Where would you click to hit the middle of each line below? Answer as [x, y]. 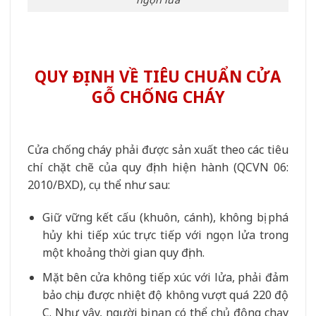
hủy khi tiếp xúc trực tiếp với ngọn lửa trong [165, 235]
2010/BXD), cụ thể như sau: [99, 185]
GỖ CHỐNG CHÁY [158, 97]
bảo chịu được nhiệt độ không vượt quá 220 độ [165, 294]
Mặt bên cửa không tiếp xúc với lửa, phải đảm [165, 277]
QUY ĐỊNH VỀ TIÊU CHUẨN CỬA [158, 77]
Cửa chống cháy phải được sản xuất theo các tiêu [158, 150]
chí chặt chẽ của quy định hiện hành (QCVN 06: [158, 168]
